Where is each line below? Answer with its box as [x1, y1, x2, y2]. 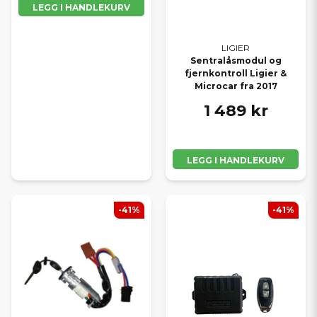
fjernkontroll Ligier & [185, 67, 287, 79]
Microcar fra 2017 [194, 80, 277, 91]
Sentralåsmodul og [190, 54, 282, 66]
